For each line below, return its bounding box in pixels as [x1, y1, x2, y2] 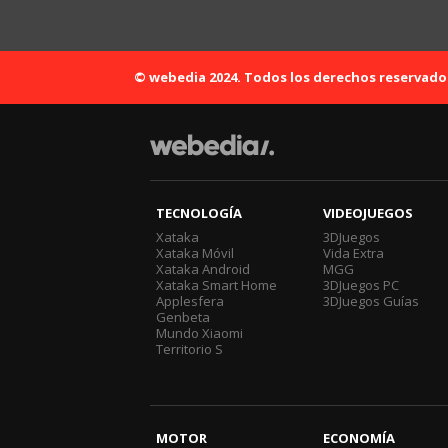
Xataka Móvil [156, 243, 234, 262]
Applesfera [156, 291, 224, 310]
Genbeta [156, 307, 210, 326]
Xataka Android [156, 259, 250, 278]
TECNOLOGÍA [156, 203, 242, 222]
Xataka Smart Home [156, 275, 277, 294]
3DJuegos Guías [323, 291, 420, 310]
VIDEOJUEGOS [323, 203, 414, 222]
